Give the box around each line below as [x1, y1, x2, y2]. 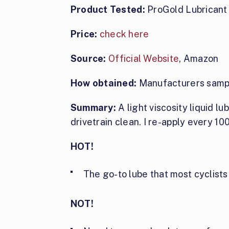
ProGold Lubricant [147, 4, 227, 15]
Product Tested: [70, 4, 148, 15]
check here [99, 28, 149, 39]
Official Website [108, 53, 179, 64]
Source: [70, 53, 106, 64]
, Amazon [179, 53, 219, 64]
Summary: [70, 102, 116, 113]
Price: [70, 28, 98, 39]
